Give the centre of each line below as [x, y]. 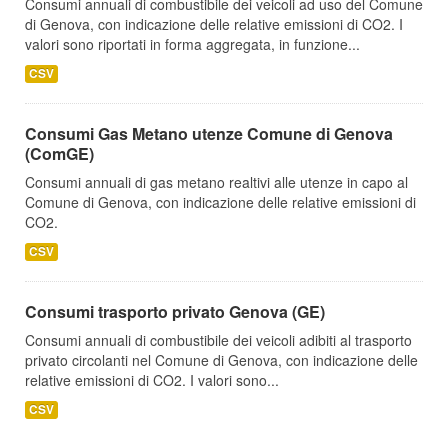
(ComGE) [59, 153]
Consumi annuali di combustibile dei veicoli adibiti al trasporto [218, 340]
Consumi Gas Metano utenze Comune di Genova [209, 133]
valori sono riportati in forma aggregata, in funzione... [192, 44]
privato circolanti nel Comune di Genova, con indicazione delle [221, 360]
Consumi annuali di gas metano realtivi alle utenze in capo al [216, 182]
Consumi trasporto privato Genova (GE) [175, 311]
